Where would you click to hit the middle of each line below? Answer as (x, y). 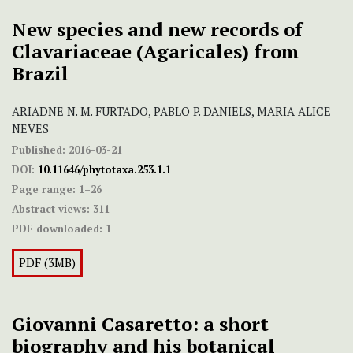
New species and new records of (157, 30)
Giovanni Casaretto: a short (140, 324)
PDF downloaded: (57, 229)
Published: (39, 150)
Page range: (44, 190)
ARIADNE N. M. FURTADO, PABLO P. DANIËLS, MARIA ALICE (171, 112)
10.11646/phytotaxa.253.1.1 (104, 170)
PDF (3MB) (47, 263)
